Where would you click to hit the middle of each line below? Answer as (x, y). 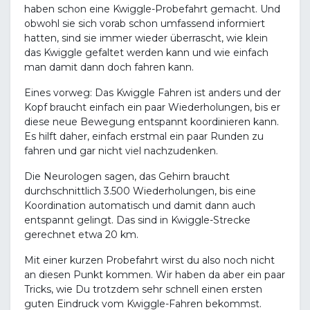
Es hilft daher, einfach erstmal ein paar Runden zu (144, 137)
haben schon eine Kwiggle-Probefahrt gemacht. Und (152, 9)
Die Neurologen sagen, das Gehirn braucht (127, 177)
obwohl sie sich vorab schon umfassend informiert (145, 24)
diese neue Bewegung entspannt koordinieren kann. (152, 122)
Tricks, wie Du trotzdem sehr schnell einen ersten (143, 290)
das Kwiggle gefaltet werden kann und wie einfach (146, 53)
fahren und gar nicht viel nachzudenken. (122, 151)
